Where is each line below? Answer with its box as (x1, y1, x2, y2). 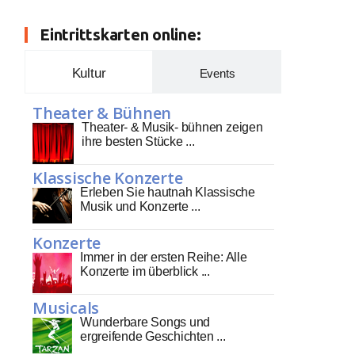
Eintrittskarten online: (40, 25, 201, 44)
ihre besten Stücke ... (82, 135, 195, 148)
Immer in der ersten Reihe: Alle (80, 250, 247, 264)
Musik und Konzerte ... (80, 200, 200, 213)
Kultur (71, 66, 106, 81)
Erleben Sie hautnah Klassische (80, 185, 255, 199)
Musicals (32, 297, 100, 319)
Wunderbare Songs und (80, 315, 211, 329)
